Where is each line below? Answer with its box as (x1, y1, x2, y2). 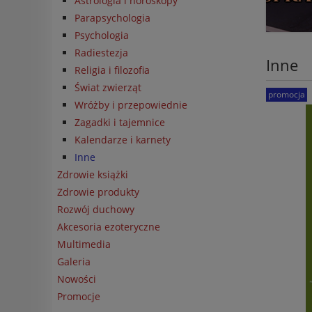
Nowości (57, 272, 96, 286)
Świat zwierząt (75, 80, 141, 94)
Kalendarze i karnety (75, 132, 171, 146)
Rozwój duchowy (57, 202, 134, 216)
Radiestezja (75, 45, 128, 59)
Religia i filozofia (75, 63, 150, 77)
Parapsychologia (75, 10, 150, 24)
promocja (268, 88, 305, 100)
